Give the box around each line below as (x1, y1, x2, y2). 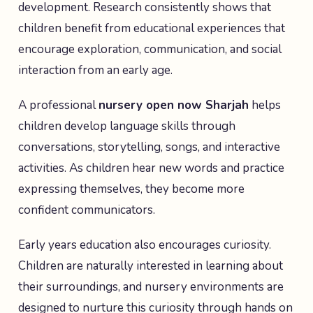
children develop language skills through (18, 118, 235, 134)
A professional (18, 97, 99, 113)
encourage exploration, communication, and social (18, 41, 282, 57)
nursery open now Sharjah (99, 97, 249, 113)
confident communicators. (18, 202, 155, 218)
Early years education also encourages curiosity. (18, 237, 271, 253)
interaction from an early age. (18, 62, 173, 78)
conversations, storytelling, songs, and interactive (18, 139, 280, 155)
